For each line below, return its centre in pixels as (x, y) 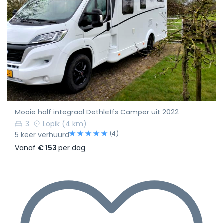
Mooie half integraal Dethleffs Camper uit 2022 (97, 112)
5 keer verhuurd (42, 135)
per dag (72, 148)
